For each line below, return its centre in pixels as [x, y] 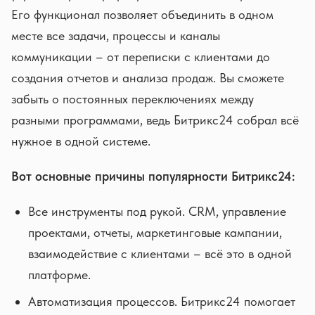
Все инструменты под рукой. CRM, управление [157, 211]
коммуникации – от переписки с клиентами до [141, 56]
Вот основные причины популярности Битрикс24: [153, 176]
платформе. [59, 274]
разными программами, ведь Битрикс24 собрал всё [155, 120]
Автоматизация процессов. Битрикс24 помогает [162, 301]
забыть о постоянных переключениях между [133, 98]
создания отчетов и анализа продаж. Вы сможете [148, 77]
